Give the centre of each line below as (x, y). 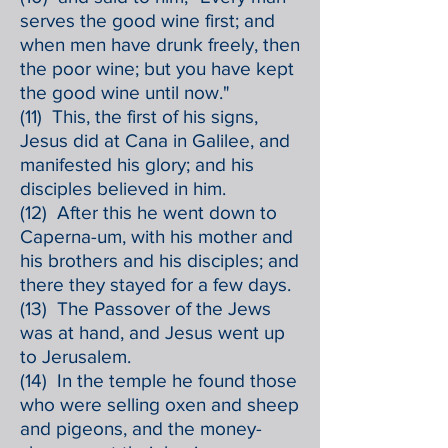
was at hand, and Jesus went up (152, 332)
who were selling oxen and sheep (159, 404)
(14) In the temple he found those (158, 380)
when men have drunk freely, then (160, 44)
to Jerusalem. (75, 356)
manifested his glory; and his (137, 164)
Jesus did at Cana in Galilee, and (155, 140)
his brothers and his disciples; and (159, 260)
